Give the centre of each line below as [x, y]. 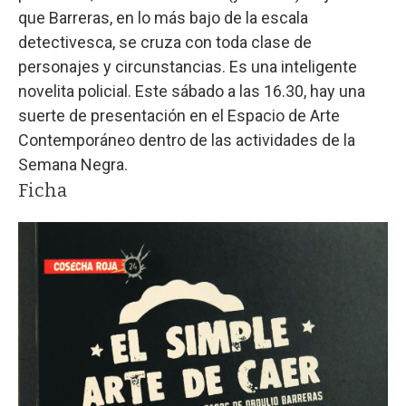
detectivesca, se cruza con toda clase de [165, 42]
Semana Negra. [73, 164]
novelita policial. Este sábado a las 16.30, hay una [192, 91]
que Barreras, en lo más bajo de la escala [163, 17]
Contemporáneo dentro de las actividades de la [187, 140]
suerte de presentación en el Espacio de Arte [179, 115]
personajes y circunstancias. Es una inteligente [188, 66]
